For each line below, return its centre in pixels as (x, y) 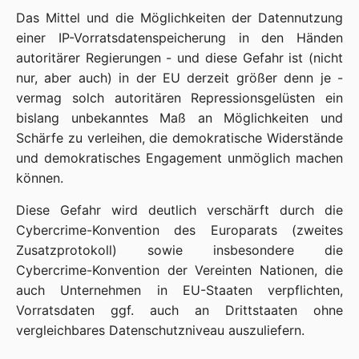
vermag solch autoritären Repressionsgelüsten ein (179, 98)
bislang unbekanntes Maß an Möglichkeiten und (179, 118)
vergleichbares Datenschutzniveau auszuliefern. (160, 330)
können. (40, 178)
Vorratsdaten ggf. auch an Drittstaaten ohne (179, 310)
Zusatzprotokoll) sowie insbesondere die (179, 250)
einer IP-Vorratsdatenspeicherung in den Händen (179, 38)
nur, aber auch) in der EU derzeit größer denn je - (179, 78)
